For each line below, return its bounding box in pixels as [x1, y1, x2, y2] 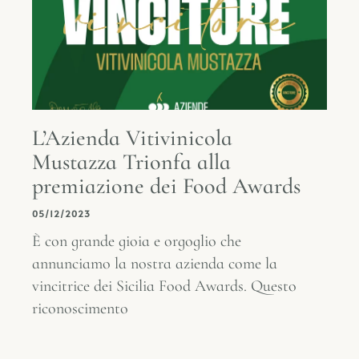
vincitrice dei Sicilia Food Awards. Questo [32, 276, 296, 296]
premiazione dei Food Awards [32, 172, 301, 200]
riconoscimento [32, 299, 128, 318]
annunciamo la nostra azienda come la [32, 254, 277, 273]
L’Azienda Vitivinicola [32, 124, 232, 151]
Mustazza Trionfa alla [32, 148, 231, 175]
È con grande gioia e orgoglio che [32, 232, 241, 251]
